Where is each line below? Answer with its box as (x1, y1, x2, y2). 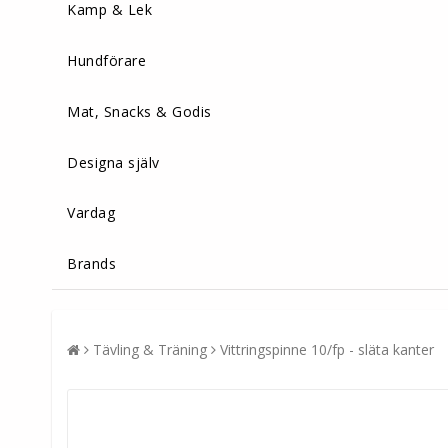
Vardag (67, 203, 115, 223)
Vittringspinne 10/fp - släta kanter (220, 340, 434, 360)
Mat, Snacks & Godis (67, 101, 212, 121)
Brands (67, 254, 116, 274)
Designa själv (67, 152, 160, 172)
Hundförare (67, 51, 146, 71)
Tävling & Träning (93, 340, 207, 360)
